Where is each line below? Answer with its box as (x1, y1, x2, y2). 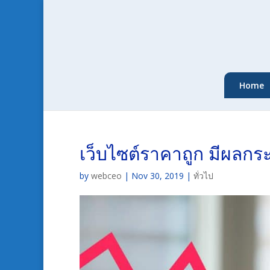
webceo (91, 170, 122, 181)
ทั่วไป (193, 170, 213, 181)
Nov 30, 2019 (131, 170, 184, 181)
